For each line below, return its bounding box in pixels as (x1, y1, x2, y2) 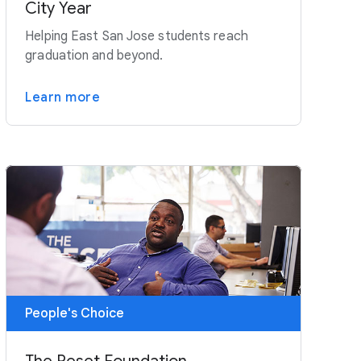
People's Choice (25, 305, 125, 322)
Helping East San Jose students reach (25, 27, 248, 44)
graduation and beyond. (25, 47, 164, 64)
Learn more (25, 89, 101, 106)
